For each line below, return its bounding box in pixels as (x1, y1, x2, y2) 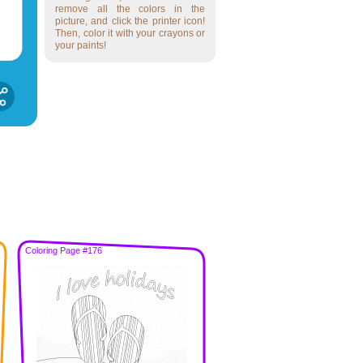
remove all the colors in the (55, 3, 205, 15)
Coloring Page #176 (25, 246, 102, 255)
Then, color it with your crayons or (55, 28, 205, 39)
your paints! (55, 40, 106, 51)
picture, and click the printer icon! (55, 15, 205, 27)
